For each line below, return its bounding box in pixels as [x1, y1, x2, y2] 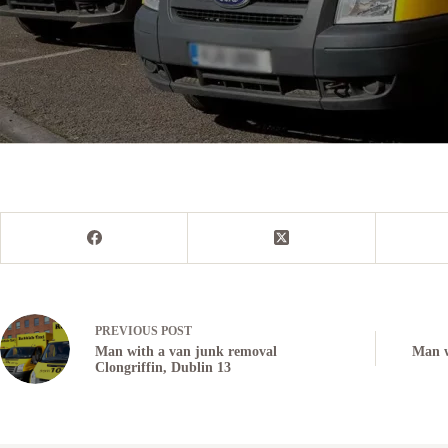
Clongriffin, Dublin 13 [95, 360, 231, 376]
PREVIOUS [95, 324, 161, 339]
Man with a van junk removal [95, 344, 277, 360]
